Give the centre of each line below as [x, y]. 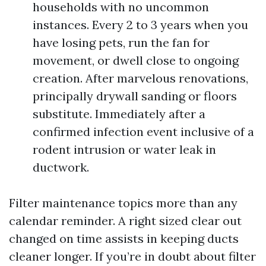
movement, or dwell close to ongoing [136, 61]
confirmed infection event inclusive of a [143, 132]
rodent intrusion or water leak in [124, 150]
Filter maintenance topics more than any [123, 203]
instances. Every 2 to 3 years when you [140, 25]
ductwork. [61, 167]
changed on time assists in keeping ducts [124, 239]
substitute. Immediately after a [119, 114]
